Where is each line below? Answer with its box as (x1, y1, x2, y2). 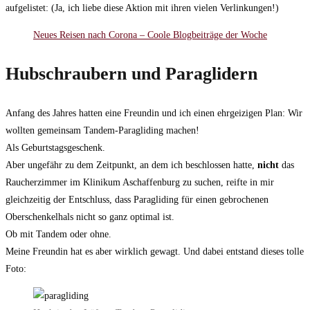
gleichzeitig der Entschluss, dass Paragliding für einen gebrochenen (6, 194, 268, 206)
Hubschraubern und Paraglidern (6, 64, 257, 84)
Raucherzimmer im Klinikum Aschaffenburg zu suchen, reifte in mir (6, 177, 274, 188)
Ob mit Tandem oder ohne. (6, 229, 111, 240)
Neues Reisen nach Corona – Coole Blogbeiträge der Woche (33, 30, 267, 41)
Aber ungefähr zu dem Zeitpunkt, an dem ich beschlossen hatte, (6, 160, 257, 171)
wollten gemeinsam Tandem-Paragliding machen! (6, 125, 199, 136)
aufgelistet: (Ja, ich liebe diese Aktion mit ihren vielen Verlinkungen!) (6, 3, 279, 14)
